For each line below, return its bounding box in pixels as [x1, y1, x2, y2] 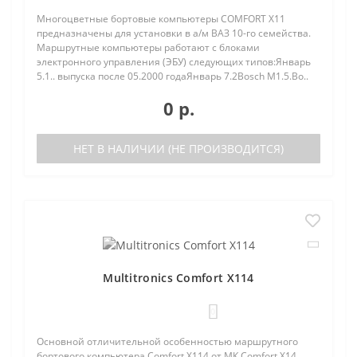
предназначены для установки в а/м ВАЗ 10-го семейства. [37, 25, 311, 40]
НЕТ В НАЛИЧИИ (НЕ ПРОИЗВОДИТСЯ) [73, 140, 284, 156]
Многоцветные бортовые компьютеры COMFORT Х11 [37, 11, 285, 25]
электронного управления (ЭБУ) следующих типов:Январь [37, 54, 311, 69]
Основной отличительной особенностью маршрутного [37, 334, 298, 348]
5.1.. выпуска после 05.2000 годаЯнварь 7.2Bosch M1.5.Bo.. [37, 69, 308, 83]
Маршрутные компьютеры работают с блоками [37, 40, 260, 54]
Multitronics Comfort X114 [103, 269, 254, 285]
